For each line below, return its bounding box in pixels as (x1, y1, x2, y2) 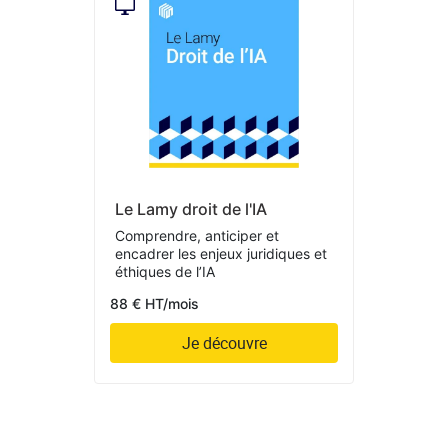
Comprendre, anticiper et (115, 226, 279, 244)
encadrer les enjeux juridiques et (115, 244, 327, 262)
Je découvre (181, 331, 267, 354)
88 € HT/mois (110, 294, 199, 312)
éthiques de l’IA (115, 262, 215, 280)
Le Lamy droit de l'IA (115, 198, 267, 219)
